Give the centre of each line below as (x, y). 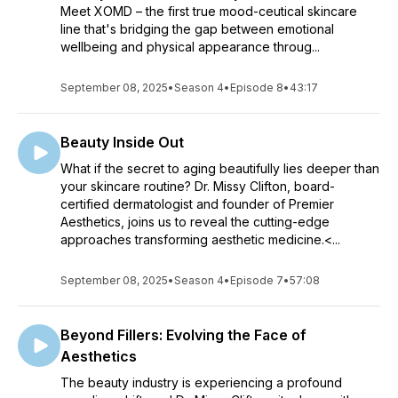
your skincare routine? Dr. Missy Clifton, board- (198, 186)
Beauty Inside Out (122, 142)
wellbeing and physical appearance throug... (190, 47)
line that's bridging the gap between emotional (197, 29)
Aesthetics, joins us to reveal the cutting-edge (195, 222)
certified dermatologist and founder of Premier (197, 204)
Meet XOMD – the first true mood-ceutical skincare (209, 11)
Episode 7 (257, 280)
